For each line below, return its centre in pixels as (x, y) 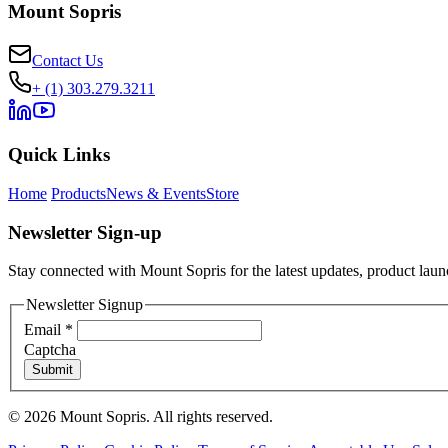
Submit (52, 369)
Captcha (50, 349)
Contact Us (67, 60)
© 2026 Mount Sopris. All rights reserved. (140, 416)
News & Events (156, 193)
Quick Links (59, 155)
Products (78, 193)
